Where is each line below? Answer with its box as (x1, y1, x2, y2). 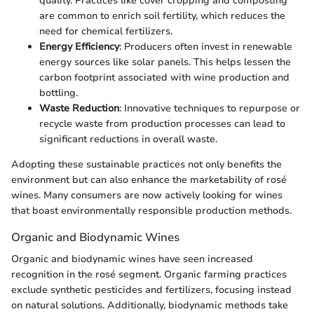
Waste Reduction (39, 101, 119, 115)
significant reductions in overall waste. (39, 132, 217, 146)
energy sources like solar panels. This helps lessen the (39, 55, 291, 69)
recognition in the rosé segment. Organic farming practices (11, 267, 287, 281)
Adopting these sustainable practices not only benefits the (11, 157, 282, 171)
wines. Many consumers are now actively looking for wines (11, 188, 282, 202)
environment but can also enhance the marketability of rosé (11, 172, 287, 186)
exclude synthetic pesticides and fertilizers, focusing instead (11, 282, 292, 296)
